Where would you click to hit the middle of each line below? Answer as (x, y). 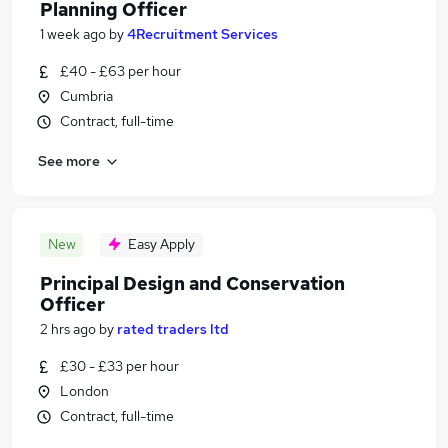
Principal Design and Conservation (192, 283)
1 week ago (73, 34)
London (84, 391)
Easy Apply (161, 244)
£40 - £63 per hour (120, 71)
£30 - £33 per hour (119, 366)
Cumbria (86, 96)
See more (69, 160)
